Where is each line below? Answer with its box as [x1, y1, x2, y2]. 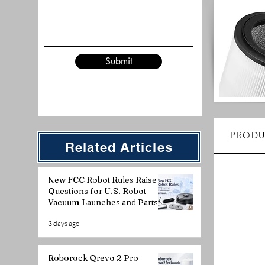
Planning [48, 208, 84, 219]
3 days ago [48, 218, 79, 228]
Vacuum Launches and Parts [48, 197, 158, 208]
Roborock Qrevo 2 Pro [48, 253, 138, 263]
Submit [105, 55, 132, 67]
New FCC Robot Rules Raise [48, 174, 157, 185]
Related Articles [65, 139, 173, 155]
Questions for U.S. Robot [48, 186, 146, 196]
